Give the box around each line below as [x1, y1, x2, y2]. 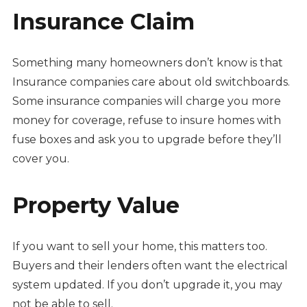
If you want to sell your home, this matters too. [12, 240, 267, 254]
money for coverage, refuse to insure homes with [12, 114, 281, 127]
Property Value [12, 192, 180, 219]
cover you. [12, 152, 69, 166]
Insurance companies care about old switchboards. [12, 75, 290, 89]
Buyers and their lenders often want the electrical [12, 259, 288, 273]
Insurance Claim [12, 8, 195, 36]
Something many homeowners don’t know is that [12, 56, 283, 70]
